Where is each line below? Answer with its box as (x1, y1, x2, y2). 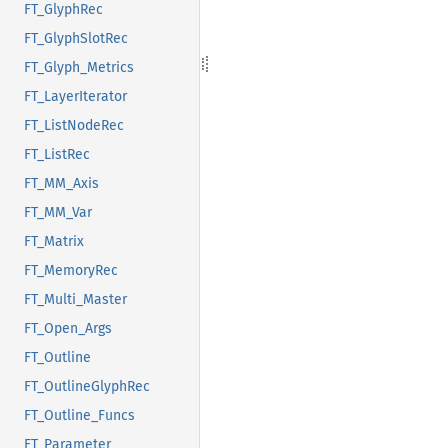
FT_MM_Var (24, 203, 92, 221)
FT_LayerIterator (24, 87, 127, 105)
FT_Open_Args (24, 319, 112, 337)
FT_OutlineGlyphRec (24, 377, 150, 395)
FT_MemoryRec (24, 261, 118, 279)
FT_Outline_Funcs (24, 406, 135, 424)
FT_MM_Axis (24, 174, 99, 192)
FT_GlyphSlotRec (24, 29, 128, 47)
